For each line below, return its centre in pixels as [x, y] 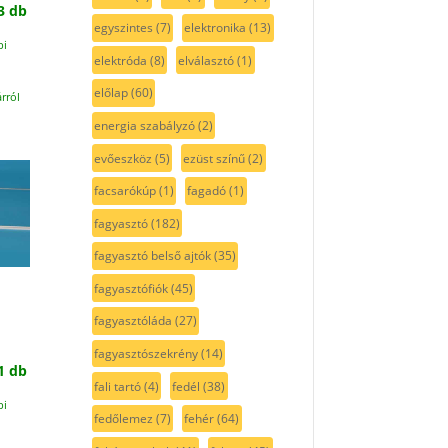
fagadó [207, 191]
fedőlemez [123, 419]
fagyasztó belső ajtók [152, 256]
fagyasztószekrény [145, 353]
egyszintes [123, 28]
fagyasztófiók [130, 288]
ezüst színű [214, 158]
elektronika [215, 28]
